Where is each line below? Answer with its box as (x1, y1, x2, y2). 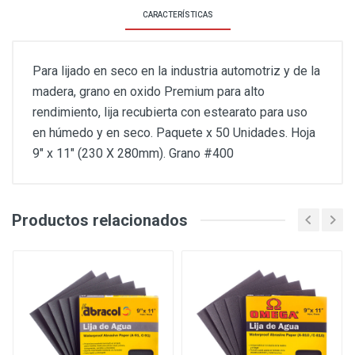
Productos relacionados (12, 210, 188, 230)
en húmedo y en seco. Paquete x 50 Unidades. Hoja (32, 125, 315, 140)
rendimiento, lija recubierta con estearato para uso (32, 105, 307, 120)
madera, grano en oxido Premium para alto (32, 84, 265, 99)
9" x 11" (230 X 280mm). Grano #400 (32, 146, 234, 161)
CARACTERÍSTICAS (142, 10, 213, 19)
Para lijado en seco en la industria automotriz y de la (32, 63, 320, 78)
